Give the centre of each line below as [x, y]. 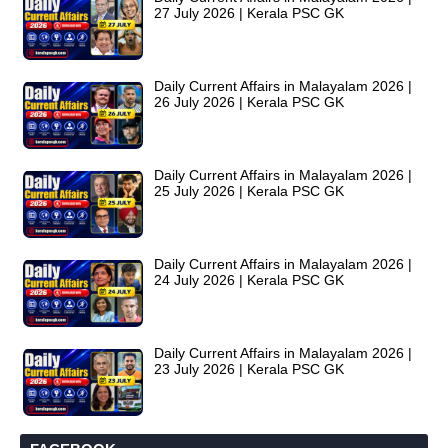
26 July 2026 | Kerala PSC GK [249, 102]
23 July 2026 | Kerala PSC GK [249, 369]
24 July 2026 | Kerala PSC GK [249, 280]
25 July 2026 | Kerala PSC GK [249, 191]
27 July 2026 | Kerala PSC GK [249, 13]
